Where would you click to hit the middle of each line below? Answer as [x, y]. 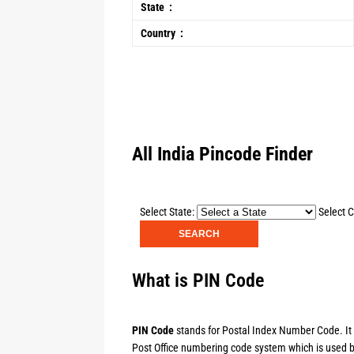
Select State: [167, 212]
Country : [162, 33]
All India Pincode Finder [222, 154]
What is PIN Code [198, 281]
